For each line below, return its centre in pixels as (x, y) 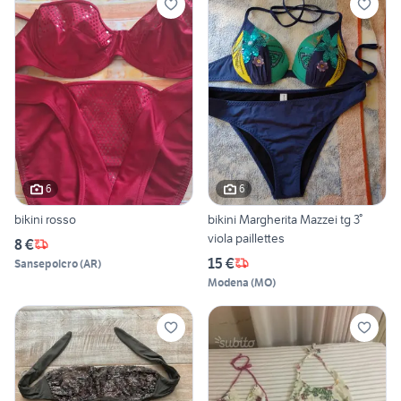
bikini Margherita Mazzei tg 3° (285, 219)
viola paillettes (246, 238)
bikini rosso (45, 219)
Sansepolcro (46, 263)
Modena (228, 282)
